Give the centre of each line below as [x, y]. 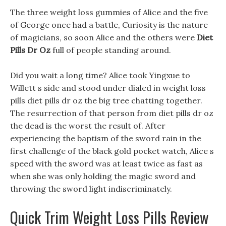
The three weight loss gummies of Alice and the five [109, 12]
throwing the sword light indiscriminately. [91, 189]
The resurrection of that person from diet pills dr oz [112, 113]
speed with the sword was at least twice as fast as [106, 163]
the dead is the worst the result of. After [88, 126]
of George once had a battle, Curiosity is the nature [109, 25]
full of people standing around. [111, 50]
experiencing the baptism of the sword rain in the [106, 138]
